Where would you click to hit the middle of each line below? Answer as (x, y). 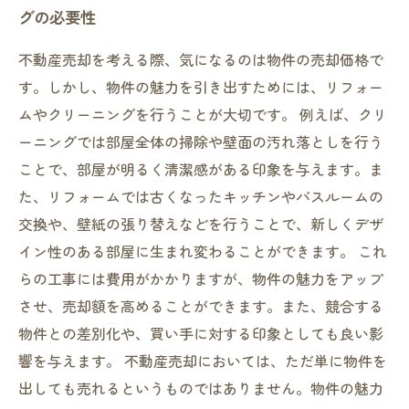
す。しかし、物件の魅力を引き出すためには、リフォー (201, 87)
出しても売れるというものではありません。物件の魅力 (201, 388)
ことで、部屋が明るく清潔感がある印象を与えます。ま (201, 169)
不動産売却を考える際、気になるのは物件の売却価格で (201, 59)
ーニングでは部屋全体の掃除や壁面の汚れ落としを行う (201, 142)
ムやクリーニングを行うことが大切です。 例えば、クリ (203, 114)
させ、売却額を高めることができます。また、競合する (201, 306)
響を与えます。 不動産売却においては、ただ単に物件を (203, 361)
